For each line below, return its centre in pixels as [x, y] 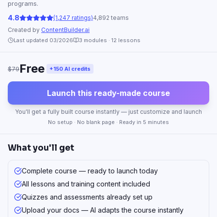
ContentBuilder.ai [65, 30]
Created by [24, 30]
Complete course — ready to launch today [90, 171]
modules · [97, 40]
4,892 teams [111, 17]
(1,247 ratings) [73, 17]
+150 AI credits [70, 69]
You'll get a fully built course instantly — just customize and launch [108, 112]
